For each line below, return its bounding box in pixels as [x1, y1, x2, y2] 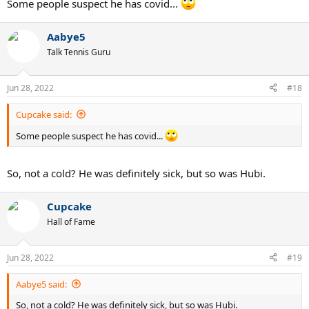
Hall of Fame [47, 216, 95, 228]
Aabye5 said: [16, 277, 67, 290]
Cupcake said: [16, 108, 72, 121]
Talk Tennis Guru [47, 46, 110, 59]
